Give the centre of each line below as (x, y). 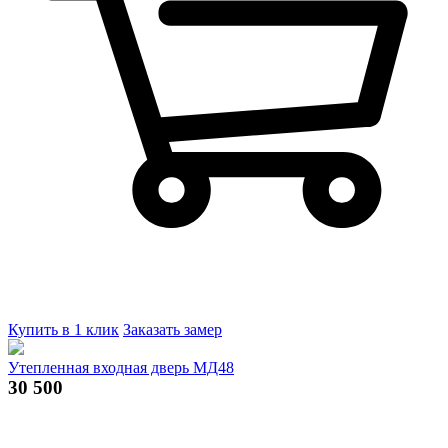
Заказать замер (172, 329)
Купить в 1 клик (63, 329)
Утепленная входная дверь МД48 (121, 367)
